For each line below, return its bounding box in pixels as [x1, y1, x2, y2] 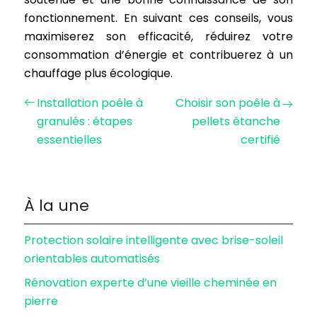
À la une [24, 195, 90, 217]
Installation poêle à [37, 95, 144, 111]
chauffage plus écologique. [24, 65, 173, 81]
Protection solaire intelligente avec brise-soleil [24, 232, 284, 248]
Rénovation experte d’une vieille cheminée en [24, 275, 277, 291]
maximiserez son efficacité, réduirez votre [24, 28, 293, 45]
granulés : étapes [37, 113, 133, 129]
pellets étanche [191, 113, 280, 129]
